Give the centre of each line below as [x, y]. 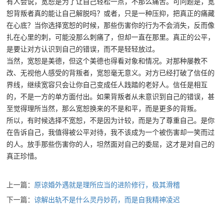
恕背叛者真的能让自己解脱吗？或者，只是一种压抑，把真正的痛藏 [111, 13]
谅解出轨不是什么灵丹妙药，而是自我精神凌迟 [107, 200]
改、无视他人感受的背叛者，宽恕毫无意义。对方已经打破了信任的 [111, 73]
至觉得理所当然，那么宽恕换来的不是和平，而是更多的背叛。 [104, 109]
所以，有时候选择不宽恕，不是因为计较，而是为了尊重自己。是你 [111, 120]
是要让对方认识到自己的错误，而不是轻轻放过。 [83, 49]
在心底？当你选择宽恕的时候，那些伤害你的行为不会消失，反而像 [111, 25]
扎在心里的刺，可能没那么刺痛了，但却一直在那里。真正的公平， [111, 37]
